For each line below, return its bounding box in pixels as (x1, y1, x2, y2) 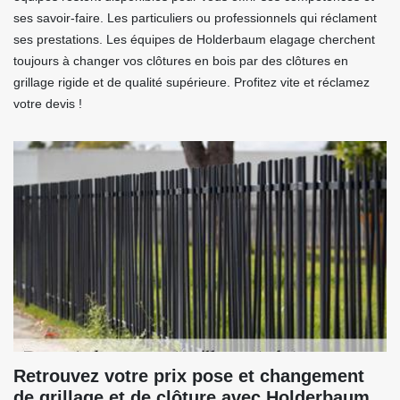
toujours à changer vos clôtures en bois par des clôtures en (13, 54, 348, 69)
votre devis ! (13, 96, 82, 112)
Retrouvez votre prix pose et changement (13, 366, 364, 387)
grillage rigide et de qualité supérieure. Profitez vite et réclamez (13, 75, 370, 90)
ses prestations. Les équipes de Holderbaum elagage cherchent (13, 32, 375, 47)
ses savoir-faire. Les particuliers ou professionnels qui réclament (13, 11, 377, 26)
